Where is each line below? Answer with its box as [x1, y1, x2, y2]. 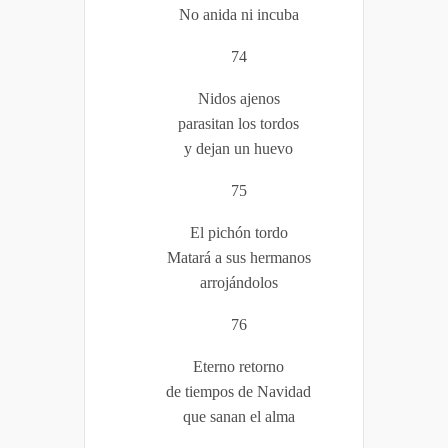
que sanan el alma [182, 407, 295, 425]
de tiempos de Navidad [166, 382, 311, 400]
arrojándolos [199, 273, 278, 291]
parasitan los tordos [178, 114, 299, 132]
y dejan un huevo [184, 139, 293, 157]
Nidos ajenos [197, 89, 280, 107]
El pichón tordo [189, 223, 288, 241]
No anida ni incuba [178, 5, 299, 23]
